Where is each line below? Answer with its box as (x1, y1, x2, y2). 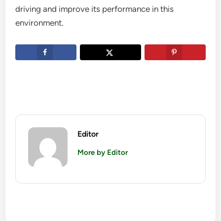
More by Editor (77, 148, 128, 157)
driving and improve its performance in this (15, 4, 174, 14)
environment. (15, 18, 64, 28)
